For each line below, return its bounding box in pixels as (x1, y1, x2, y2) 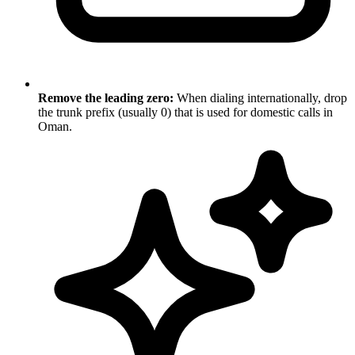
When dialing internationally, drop (174, 90, 347, 105)
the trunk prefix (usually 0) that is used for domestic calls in (38, 105, 333, 119)
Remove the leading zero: (38, 90, 174, 105)
